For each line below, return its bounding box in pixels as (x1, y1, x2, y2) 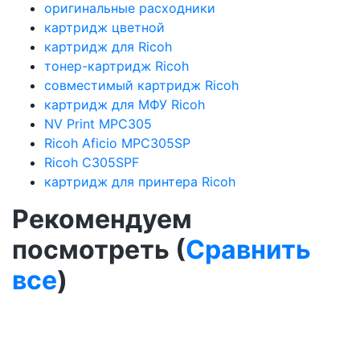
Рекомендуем (12, 202, 192, 235)
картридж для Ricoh (44, 38, 172, 55)
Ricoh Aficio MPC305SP (44, 134, 190, 151)
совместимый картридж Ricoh (44, 76, 239, 93)
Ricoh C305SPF (44, 153, 139, 170)
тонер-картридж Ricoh (44, 57, 189, 74)
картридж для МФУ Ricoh (44, 96, 205, 112)
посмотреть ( (12, 233, 186, 265)
